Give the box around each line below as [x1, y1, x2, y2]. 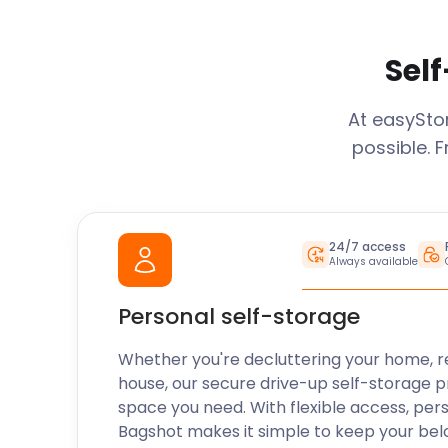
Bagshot [118, 420, 184, 443]
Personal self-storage [118, 301, 361, 332]
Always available [328, 254, 418, 269]
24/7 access [328, 238, 406, 255]
